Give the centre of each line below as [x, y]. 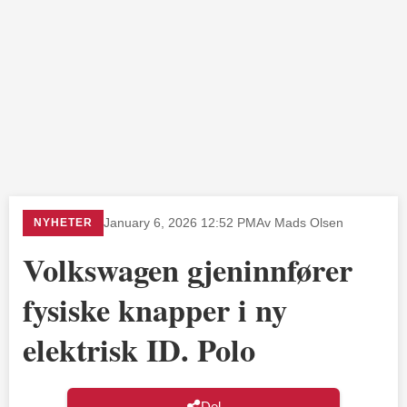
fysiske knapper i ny [155, 309]
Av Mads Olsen [300, 223]
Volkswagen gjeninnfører [188, 269]
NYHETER [63, 222]
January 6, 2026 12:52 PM [180, 223]
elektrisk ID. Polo [139, 349]
